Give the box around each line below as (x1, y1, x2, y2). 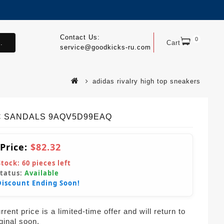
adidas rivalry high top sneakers (92, 77, 200, 85)
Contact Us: (59, 33, 100, 41)
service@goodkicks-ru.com (59, 43, 151, 51)
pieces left (30, 158, 71, 167)
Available (24, 168, 59, 177)
